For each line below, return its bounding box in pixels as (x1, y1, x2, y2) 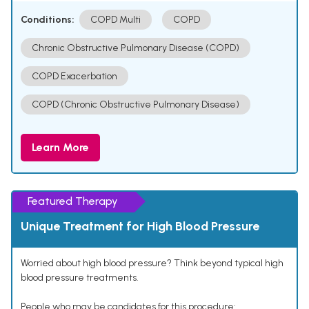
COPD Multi (90, 14, 141, 26)
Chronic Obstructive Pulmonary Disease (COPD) (32, 42, 239, 54)
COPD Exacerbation (32, 70, 117, 83)
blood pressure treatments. (21, 272, 139, 284)
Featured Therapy (28, 195, 118, 208)
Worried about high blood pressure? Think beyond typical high (21, 257, 283, 270)
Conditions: (21, 14, 74, 26)
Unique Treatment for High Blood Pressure (21, 219, 259, 235)
